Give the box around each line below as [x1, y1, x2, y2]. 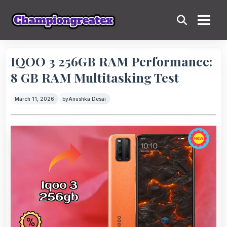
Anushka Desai [68, 96, 106, 102]
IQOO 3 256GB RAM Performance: [11, 53, 212, 69]
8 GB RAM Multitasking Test [11, 69, 179, 86]
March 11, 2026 [15, 96, 54, 102]
